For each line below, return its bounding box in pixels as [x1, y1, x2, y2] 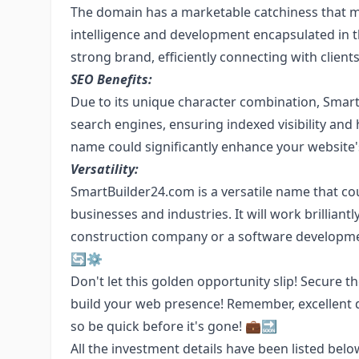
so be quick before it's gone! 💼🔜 [71, 317, 277, 335]
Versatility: [71, 160, 139, 178]
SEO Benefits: [71, 71, 152, 88]
